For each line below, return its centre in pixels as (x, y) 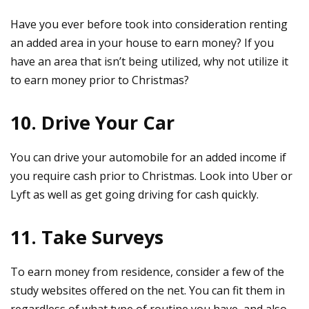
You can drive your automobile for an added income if (148, 157)
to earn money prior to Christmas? (100, 80)
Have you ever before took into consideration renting (149, 24)
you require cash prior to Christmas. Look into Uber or (151, 176)
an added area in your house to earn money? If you (142, 42)
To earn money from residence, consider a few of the (147, 271)
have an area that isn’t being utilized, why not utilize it (149, 61)
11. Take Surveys (87, 237)
